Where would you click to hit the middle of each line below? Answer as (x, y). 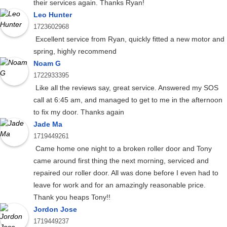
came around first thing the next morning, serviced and (121, 161)
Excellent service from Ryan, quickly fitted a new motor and (129, 39)
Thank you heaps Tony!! (72, 197)
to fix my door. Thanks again (79, 112)
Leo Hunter (53, 15)
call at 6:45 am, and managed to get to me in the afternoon (128, 100)
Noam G (47, 64)
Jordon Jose (55, 210)
